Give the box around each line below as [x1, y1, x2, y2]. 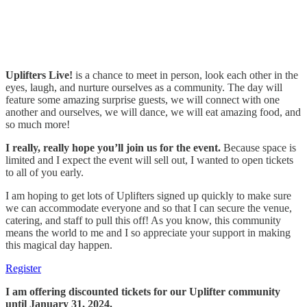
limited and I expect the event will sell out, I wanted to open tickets [5, 153, 293, 166]
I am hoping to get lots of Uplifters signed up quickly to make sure [5, 189, 291, 201]
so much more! [5, 118, 70, 130]
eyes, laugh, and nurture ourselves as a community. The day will [5, 81, 282, 93]
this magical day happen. [5, 238, 115, 251]
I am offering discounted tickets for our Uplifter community [5, 285, 280, 297]
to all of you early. [5, 166, 84, 178]
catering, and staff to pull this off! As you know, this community [5, 214, 281, 226]
